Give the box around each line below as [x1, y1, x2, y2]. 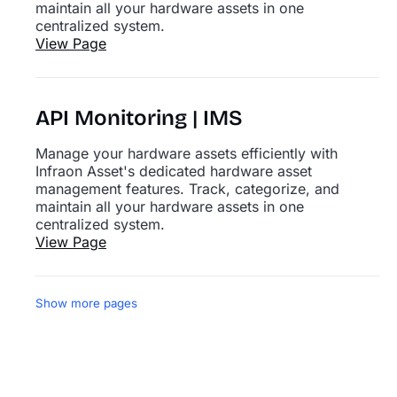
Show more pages [35, 296, 137, 310]
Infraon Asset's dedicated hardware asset [35, 162, 312, 180]
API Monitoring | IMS [35, 105, 243, 130]
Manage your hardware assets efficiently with [35, 144, 338, 162]
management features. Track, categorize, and [35, 180, 339, 198]
